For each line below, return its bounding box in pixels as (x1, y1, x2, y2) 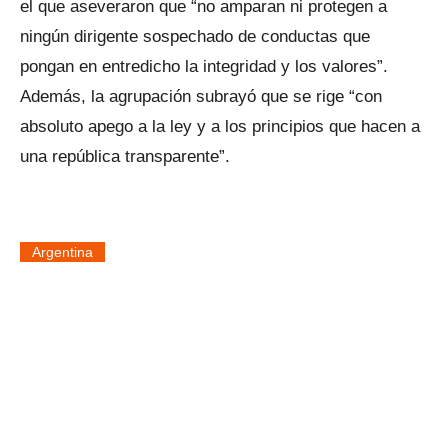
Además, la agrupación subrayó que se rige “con (20, 86, 382, 106)
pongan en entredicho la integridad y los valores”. (20, 56, 388, 76)
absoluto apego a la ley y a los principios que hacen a (20, 116, 420, 136)
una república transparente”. (20, 146, 230, 166)
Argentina (32, 243, 93, 260)
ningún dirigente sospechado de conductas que (20, 26, 370, 46)
